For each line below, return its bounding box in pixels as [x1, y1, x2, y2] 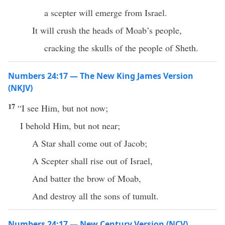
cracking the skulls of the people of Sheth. [44, 42, 198, 54]
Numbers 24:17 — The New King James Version [8, 70, 193, 81]
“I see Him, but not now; [18, 102, 108, 114]
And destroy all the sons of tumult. [32, 190, 159, 202]
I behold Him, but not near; [20, 120, 120, 132]
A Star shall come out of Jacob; [32, 137, 147, 149]
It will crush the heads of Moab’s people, [32, 24, 182, 36]
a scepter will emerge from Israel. [44, 7, 167, 19]
